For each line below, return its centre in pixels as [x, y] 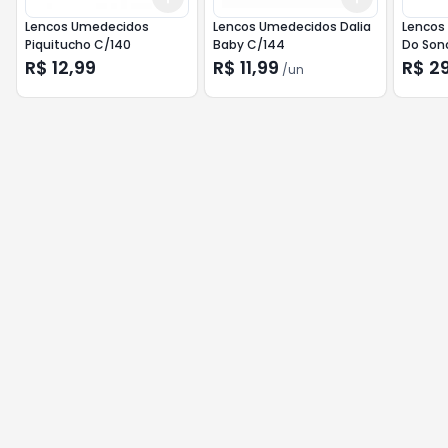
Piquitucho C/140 [78, 44]
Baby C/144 [249, 44]
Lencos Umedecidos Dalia [292, 26]
